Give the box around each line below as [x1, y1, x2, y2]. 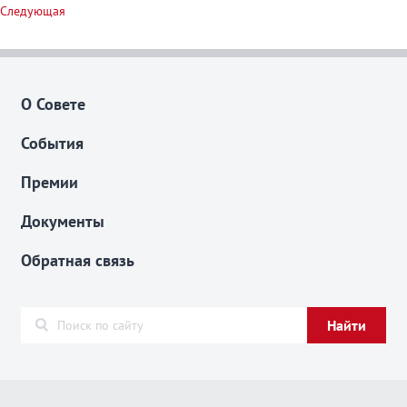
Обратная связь [21, 250, 134, 271]
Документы [21, 211, 104, 232]
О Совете [21, 94, 85, 114]
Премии [21, 172, 78, 193]
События [21, 133, 84, 154]
